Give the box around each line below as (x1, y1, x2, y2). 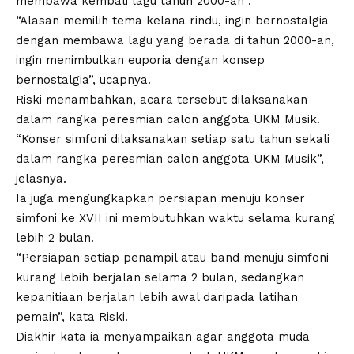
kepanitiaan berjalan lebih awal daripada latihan (16, 289, 298, 304)
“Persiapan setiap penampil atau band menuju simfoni (16, 250, 329, 265)
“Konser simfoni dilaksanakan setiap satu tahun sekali (16, 131, 330, 146)
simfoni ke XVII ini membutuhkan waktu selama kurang (16, 210, 335, 225)
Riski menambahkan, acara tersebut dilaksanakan (16, 92, 307, 107)
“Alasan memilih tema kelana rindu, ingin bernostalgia (16, 13, 329, 28)
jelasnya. (16, 171, 66, 186)
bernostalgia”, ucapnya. (16, 72, 151, 87)
